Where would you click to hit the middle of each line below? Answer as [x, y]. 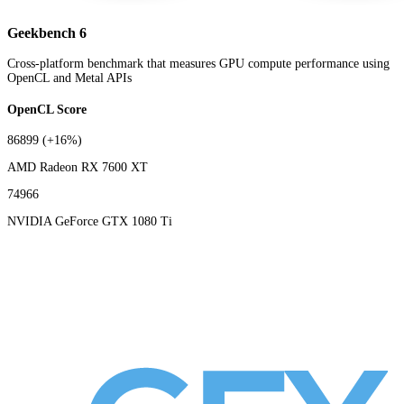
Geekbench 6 [47, 32]
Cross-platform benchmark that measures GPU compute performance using [198, 64]
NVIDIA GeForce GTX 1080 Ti [90, 222]
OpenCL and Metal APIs [69, 78]
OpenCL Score [47, 109]
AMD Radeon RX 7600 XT [78, 168]
